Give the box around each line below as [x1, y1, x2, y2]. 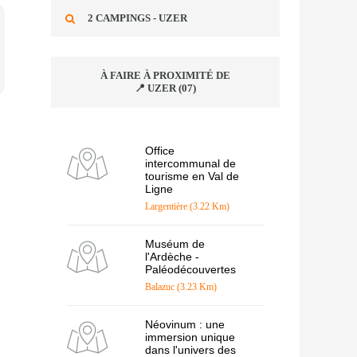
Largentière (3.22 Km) [144, 201, 229, 213]
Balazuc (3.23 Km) [144, 281, 217, 293]
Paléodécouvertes [144, 263, 236, 277]
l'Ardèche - [144, 250, 199, 264]
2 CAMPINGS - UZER [87, 12, 187, 25]
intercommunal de [144, 157, 236, 171]
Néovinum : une [144, 318, 225, 331]
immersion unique [144, 331, 235, 344]
